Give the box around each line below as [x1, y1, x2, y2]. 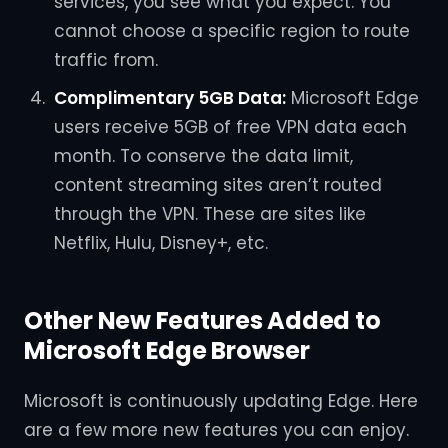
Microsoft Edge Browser [24, 333, 310, 367]
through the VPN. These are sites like [53, 201, 366, 226]
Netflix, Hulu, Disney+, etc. [53, 230, 268, 255]
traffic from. [53, 48, 158, 73]
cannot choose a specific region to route [53, 19, 410, 44]
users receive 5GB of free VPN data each [53, 114, 407, 139]
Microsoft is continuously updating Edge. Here [24, 388, 418, 413]
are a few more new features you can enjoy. [24, 417, 409, 442]
